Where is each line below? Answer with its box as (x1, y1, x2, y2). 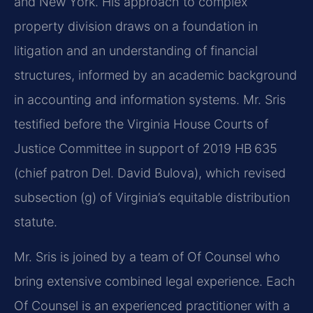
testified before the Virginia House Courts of (14, 117, 268, 132)
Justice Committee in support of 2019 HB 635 (14, 141, 277, 156)
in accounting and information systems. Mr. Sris (14, 92, 286, 108)
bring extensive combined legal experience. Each (14, 273, 296, 289)
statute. (14, 214, 57, 230)
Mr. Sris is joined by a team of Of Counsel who (14, 249, 280, 264)
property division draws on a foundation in (14, 19, 258, 34)
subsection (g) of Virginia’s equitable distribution (14, 190, 290, 205)
